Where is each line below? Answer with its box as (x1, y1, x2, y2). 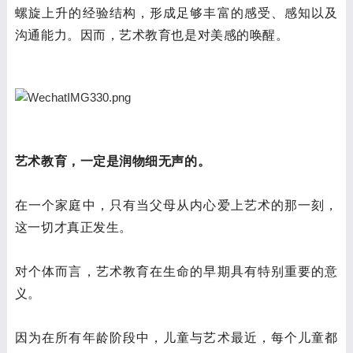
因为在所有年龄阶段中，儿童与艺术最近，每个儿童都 (14, 329, 339, 346)
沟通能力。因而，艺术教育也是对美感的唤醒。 (14, 26, 289, 43)
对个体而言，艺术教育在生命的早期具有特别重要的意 (14, 262, 339, 280)
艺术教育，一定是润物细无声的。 (14, 152, 211, 169)
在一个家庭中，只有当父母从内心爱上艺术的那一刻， (14, 196, 339, 214)
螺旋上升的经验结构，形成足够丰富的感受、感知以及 (14, 4, 339, 21)
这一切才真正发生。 (14, 218, 132, 236)
